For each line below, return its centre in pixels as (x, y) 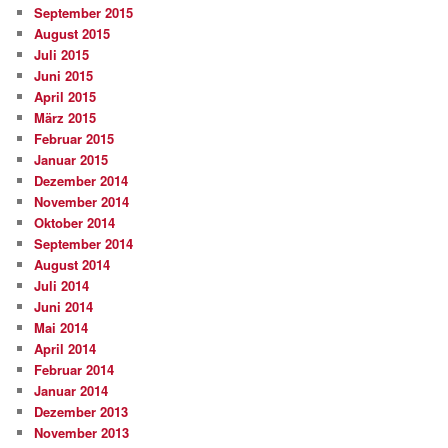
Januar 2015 (71, 159)
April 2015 (65, 96)
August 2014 (72, 264)
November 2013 (82, 432)
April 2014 (65, 348)
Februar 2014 (74, 369)
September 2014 (84, 243)
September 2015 (84, 12)
